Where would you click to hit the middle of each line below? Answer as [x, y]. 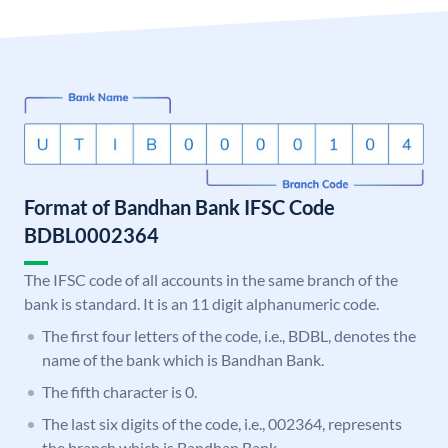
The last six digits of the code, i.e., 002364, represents [222, 424]
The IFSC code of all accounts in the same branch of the [211, 280]
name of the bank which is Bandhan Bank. [183, 360]
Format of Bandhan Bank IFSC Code [179, 207]
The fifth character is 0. [119, 392]
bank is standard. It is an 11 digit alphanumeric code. [201, 304]
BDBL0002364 [91, 235]
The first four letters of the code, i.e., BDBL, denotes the [229, 336]
